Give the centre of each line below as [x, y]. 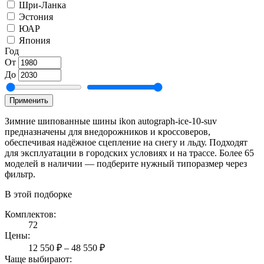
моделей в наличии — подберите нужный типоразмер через [126, 163]
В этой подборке [38, 194]
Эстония [36, 16]
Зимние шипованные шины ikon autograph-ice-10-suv [111, 121]
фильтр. [20, 174]
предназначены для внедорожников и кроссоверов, [108, 131]
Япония [34, 40]
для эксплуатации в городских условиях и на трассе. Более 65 [129, 153]
